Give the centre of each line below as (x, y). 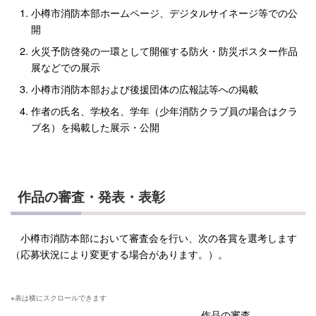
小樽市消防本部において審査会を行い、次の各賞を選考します (154, 238)
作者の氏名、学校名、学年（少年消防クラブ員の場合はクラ (164, 111)
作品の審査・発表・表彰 (91, 196)
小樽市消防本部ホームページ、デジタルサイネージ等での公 (164, 13)
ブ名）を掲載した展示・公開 (95, 127)
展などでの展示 (65, 67)
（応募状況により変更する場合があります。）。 (119, 254)
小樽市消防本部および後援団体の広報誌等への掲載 (144, 89)
